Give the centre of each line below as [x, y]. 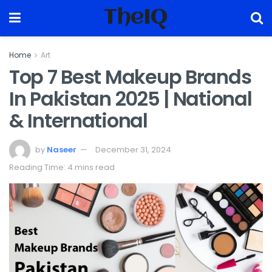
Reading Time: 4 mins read [62, 167]
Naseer [62, 149]
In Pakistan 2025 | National [131, 99]
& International [78, 121]
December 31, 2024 [133, 149]
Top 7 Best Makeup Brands [130, 77]
